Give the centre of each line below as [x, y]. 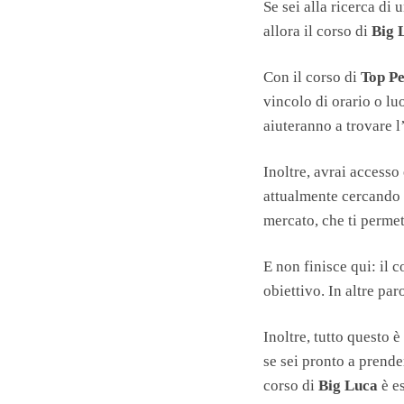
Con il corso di [311, 77]
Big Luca [349, 385]
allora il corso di [318, 31]
